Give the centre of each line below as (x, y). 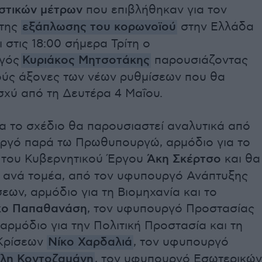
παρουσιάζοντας (201, 61)
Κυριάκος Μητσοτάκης (86, 61)
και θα (241, 159)
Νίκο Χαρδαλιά (90, 243)
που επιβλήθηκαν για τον (155, 10)
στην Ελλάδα (216, 27)
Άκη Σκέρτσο (184, 160)
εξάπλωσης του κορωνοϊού (99, 27)
